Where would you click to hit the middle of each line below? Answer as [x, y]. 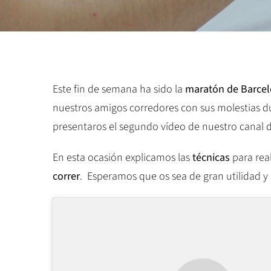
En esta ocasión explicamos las [122, 158]
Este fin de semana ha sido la [119, 89]
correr [66, 176]
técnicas [211, 158]
